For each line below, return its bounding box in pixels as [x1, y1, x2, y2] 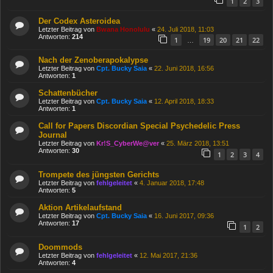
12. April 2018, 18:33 [154, 97, 214, 105]
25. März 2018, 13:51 [166, 140, 229, 147]
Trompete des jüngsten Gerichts [38, 169, 159, 179]
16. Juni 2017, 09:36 [154, 211, 214, 219]
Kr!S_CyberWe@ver [96, 140, 159, 147]
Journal [38, 130, 67, 140]
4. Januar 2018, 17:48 [140, 179, 204, 186]
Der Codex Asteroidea [38, 16, 120, 26]
